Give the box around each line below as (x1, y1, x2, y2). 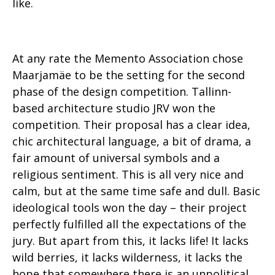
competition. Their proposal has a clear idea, (12, 117, 250, 132)
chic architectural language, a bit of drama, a (12, 134, 251, 149)
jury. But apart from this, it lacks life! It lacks (12, 233, 249, 248)
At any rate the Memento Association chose (12, 51, 243, 66)
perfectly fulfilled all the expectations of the (12, 217, 246, 231)
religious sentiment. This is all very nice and (12, 167, 244, 182)
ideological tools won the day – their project (12, 200, 247, 215)
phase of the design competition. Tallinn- (12, 84, 231, 99)
